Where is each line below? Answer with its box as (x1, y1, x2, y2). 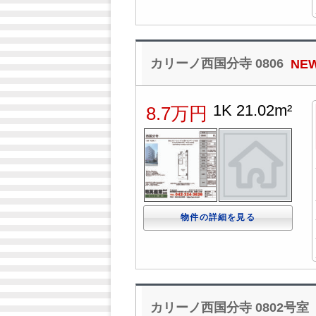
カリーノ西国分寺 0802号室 (150, 300, 309, 315)
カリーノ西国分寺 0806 (150, 56, 284, 71)
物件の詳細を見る (181, 212, 255, 222)
